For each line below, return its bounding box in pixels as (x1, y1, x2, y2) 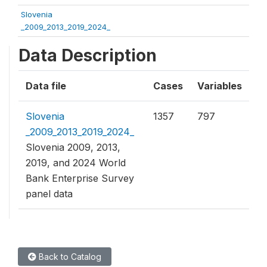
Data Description (18, 45, 157, 66)
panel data (26, 188, 73, 200)
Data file (26, 80, 66, 92)
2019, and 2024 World (26, 157, 126, 169)
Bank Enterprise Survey (26, 172, 134, 184)
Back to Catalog (36, 252, 101, 262)
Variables (197, 80, 242, 92)
